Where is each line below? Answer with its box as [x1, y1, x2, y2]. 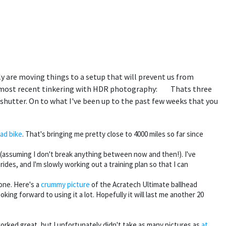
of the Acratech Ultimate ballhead [90, 180, 197, 190]
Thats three [169, 84, 212, 94]
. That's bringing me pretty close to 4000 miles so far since [22, 129, 203, 139]
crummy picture [41, 180, 90, 190]
